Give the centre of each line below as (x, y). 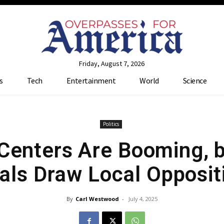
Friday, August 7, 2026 (112, 63)
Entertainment (91, 80)
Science (195, 80)
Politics (111, 124)
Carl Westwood (97, 198)
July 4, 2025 (143, 198)
